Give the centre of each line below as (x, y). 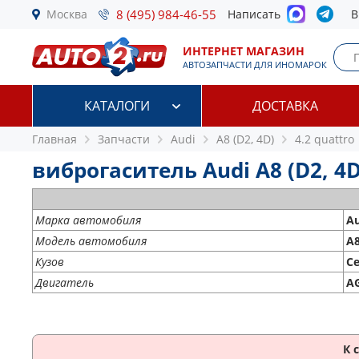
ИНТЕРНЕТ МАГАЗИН (244, 51)
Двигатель (65, 282)
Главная (54, 139)
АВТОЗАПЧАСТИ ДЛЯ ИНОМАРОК (255, 65)
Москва (67, 14)
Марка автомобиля (88, 220)
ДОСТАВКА (286, 106)
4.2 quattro (325, 139)
